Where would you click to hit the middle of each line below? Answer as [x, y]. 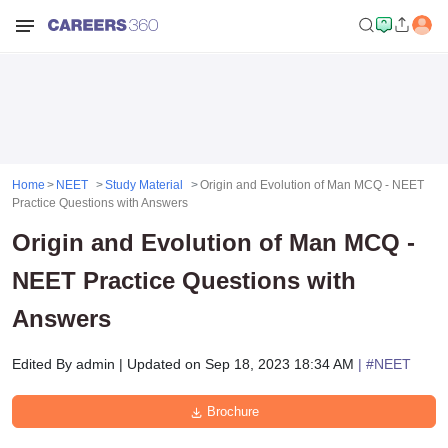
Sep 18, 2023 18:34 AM [279, 364]
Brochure [230, 411]
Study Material [144, 185]
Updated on [166, 364]
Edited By [42, 364]
